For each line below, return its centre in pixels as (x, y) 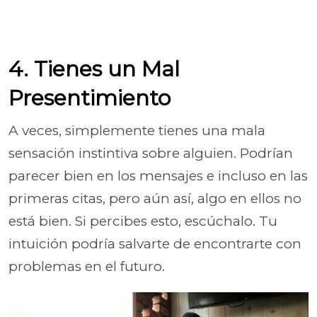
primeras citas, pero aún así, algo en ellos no (155, 198)
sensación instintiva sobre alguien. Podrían (151, 153)
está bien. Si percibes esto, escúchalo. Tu (143, 221)
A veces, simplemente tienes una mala (137, 131)
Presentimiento (90, 98)
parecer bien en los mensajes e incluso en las (158, 176)
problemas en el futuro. (87, 266)
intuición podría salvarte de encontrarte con (155, 244)
